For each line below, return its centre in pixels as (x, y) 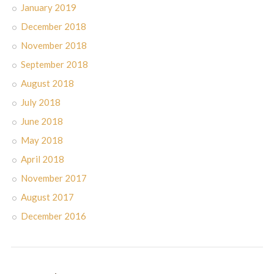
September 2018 (54, 64)
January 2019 (48, 7)
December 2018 (53, 26)
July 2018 (40, 102)
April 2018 (42, 159)
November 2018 (54, 45)
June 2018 (42, 121)
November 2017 (54, 178)
